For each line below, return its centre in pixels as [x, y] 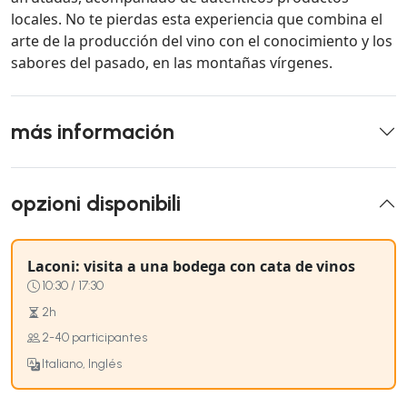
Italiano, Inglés [82, 363]
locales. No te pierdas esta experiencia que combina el [197, 20]
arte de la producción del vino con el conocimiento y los [202, 41]
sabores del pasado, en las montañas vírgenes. [172, 63]
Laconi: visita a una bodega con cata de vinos [191, 267]
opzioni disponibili [96, 204]
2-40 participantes [94, 338]
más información [93, 132]
